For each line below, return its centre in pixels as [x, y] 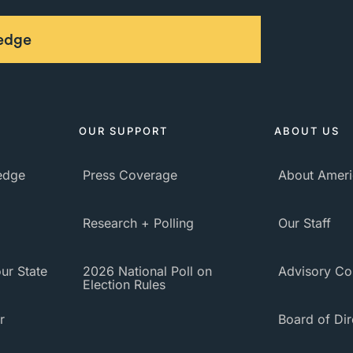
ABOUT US [307, 131]
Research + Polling [138, 223]
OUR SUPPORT [123, 131]
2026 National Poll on [147, 271]
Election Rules [124, 284]
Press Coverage [130, 175]
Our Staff [305, 223]
